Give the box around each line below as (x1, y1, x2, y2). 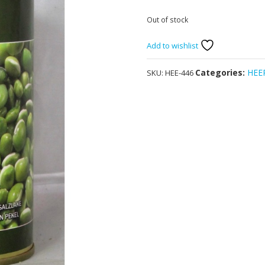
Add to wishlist (147, 40, 200, 51)
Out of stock (147, 15, 188, 25)
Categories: (195, 67, 247, 79)
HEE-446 (165, 67, 193, 79)
